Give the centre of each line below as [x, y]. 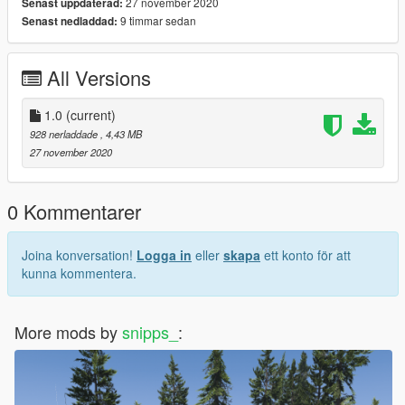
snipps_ [150, 331]
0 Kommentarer [74, 211]
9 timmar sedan [157, 20]
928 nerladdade [65, 133]
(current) [91, 114]
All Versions [99, 77]
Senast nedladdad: [70, 21]
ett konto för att [306, 254]
